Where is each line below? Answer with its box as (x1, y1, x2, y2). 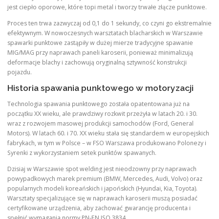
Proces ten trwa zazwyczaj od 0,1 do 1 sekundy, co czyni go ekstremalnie (7, 19, 212, 27)
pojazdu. (7, 67, 32, 76)
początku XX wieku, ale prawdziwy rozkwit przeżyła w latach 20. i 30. (7, 109, 197, 118)
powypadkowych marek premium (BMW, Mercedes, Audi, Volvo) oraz (7, 175, 202, 183)
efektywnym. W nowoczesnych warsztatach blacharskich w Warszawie (7, 28, 203, 37)
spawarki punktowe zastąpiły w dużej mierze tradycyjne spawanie (7, 38, 193, 47)
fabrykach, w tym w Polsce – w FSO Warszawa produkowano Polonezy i (7, 139, 206, 148)
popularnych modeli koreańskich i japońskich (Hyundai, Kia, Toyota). (7, 184, 197, 193)
